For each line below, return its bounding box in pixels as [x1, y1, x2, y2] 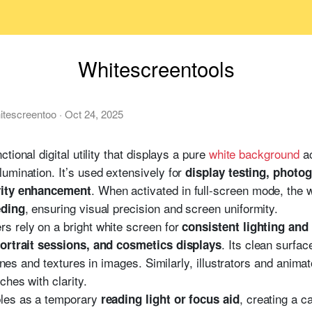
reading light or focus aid [100, 290, 240, 307]
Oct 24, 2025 [65, 106, 123, 121]
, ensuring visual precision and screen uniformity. [24, 199, 279, 217]
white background [208, 145, 299, 162]
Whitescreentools [77, 54, 235, 83]
